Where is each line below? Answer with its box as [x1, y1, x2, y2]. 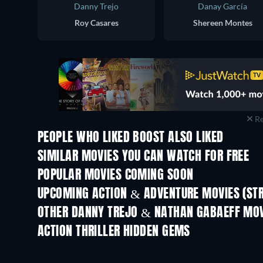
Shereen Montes [193, 17, 252, 28]
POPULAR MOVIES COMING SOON [38, 168, 194, 182]
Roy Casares [74, 17, 119, 28]
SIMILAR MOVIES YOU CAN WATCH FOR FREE [38, 150, 249, 163]
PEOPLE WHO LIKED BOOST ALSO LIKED [38, 131, 224, 144]
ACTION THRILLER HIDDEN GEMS [38, 225, 190, 238]
